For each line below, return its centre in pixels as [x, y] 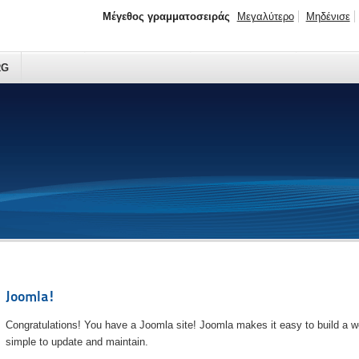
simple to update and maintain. [77, 342]
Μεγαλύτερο [265, 16]
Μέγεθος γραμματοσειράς [166, 16]
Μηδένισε [328, 16]
